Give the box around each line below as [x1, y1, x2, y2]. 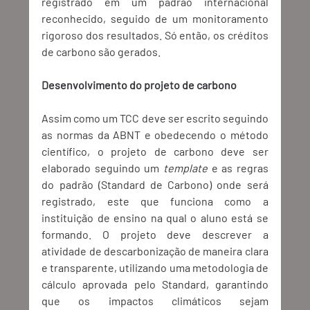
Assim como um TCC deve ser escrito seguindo [42, 111, 268, 125]
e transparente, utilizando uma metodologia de [42, 261, 268, 275]
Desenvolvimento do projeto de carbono [42, 78, 237, 92]
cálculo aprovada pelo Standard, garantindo [42, 277, 268, 291]
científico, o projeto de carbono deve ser [42, 145, 268, 158]
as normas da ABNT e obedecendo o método [42, 128, 268, 142]
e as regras [208, 161, 268, 175]
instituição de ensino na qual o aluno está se [42, 211, 268, 225]
